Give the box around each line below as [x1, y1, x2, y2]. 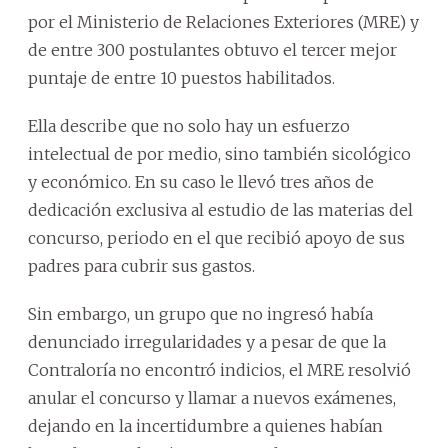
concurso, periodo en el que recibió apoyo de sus [28, 227, 405, 248]
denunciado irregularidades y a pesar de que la [28, 331, 386, 352]
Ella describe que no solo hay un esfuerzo [28, 115, 350, 136]
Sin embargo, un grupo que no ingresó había [28, 303, 373, 324]
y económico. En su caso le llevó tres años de [28, 171, 374, 192]
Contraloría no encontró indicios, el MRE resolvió [28, 359, 411, 380]
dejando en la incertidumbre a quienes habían [28, 415, 383, 436]
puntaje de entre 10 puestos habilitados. [28, 67, 335, 88]
